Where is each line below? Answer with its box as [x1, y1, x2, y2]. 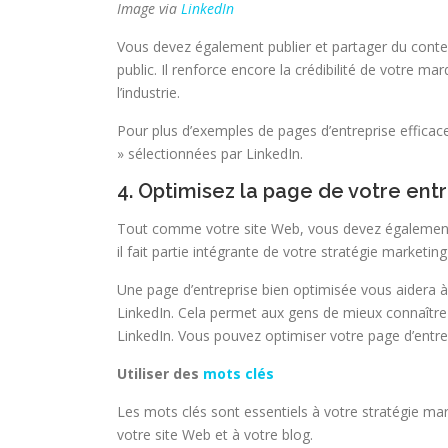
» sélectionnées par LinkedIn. [117, 144, 303, 163]
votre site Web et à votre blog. [117, 425, 313, 444]
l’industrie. [117, 83, 180, 102]
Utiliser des [117, 364, 203, 383]
